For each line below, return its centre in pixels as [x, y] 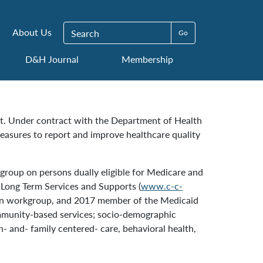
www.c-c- [162, 186]
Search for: [84, 28]
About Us [32, 32]
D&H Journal [52, 59]
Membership [147, 59]
